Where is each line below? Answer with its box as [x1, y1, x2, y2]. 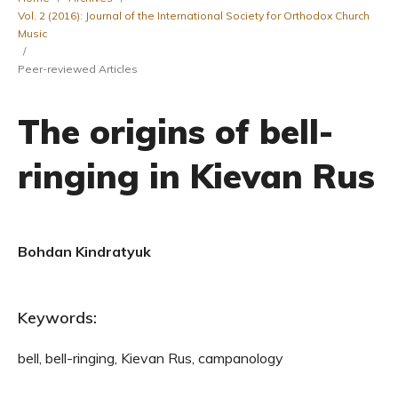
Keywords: [18, 307, 97, 328]
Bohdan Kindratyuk [18, 243, 151, 260]
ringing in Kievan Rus [18, 155, 375, 197]
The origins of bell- [18, 110, 333, 153]
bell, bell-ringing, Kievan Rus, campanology [18, 349, 283, 367]
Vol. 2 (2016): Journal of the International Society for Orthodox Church [18, 9, 370, 22]
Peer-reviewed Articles [18, 62, 138, 76]
